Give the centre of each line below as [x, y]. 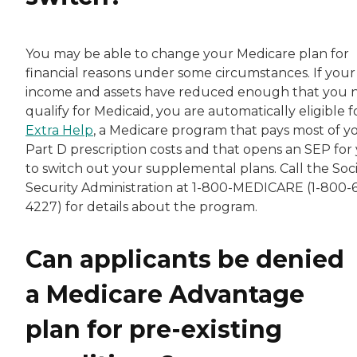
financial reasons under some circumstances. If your [190, 73]
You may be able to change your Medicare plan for [187, 53]
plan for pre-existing [154, 329]
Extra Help [59, 130]
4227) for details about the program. [141, 206]
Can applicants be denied [185, 259]
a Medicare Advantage [165, 294]
